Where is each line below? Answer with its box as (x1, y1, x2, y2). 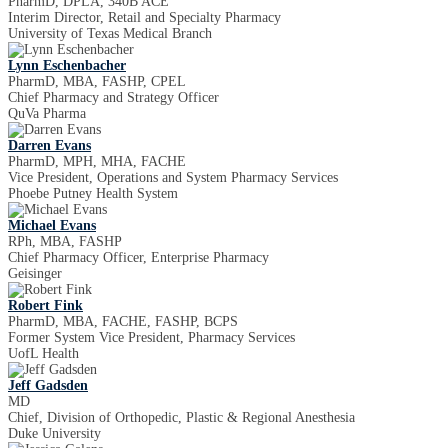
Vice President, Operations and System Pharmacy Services (8, 170, 338, 185)
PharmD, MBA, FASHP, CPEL (8, 74, 186, 89)
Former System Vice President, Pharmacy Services (8, 330, 295, 345)
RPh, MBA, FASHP (8, 234, 122, 249)
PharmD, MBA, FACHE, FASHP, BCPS (8, 314, 238, 329)
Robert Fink (8, 298, 83, 313)
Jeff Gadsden (8, 378, 88, 393)
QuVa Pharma (8, 106, 86, 121)
